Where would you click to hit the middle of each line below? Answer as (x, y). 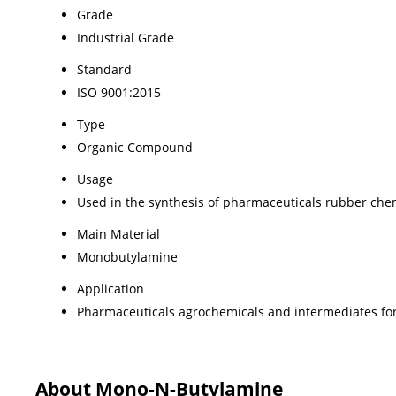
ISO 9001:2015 (119, 92)
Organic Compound (135, 147)
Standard (104, 69)
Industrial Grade (126, 37)
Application (110, 288)
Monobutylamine (127, 256)
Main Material (118, 233)
